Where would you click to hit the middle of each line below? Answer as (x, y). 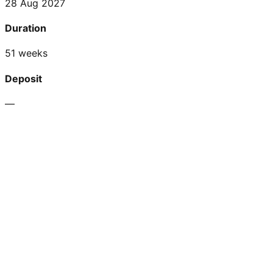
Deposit (23, 78)
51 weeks (26, 53)
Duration (26, 28)
